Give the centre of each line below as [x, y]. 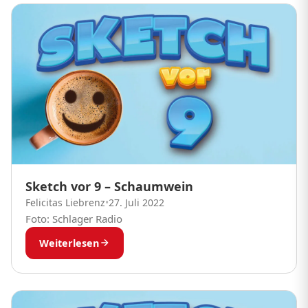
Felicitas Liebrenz [65, 202]
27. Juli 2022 [136, 202]
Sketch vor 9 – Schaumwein [109, 186]
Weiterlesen [69, 243]
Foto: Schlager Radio [74, 218]
